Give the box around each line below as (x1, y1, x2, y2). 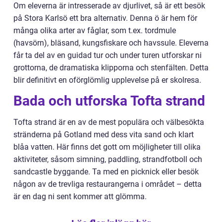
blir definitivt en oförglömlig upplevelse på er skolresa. (13, 75, 201, 85)
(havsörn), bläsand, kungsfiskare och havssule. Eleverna (13, 38, 209, 48)
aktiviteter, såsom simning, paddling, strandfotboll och (13, 154, 202, 164)
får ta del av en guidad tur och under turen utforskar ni (13, 50, 202, 60)
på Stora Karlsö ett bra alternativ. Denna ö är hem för (13, 13, 197, 23)
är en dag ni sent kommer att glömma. (13, 191, 147, 201)
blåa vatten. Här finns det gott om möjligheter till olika (13, 142, 201, 152)
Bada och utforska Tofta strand (13, 92, 205, 109)
